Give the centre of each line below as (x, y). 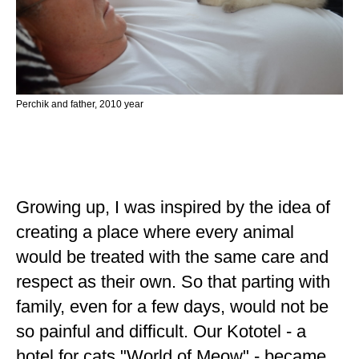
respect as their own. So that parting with (173, 282)
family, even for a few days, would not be (172, 307)
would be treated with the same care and (172, 257)
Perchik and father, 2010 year (80, 105)
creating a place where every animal (155, 232)
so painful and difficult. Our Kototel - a (161, 332)
